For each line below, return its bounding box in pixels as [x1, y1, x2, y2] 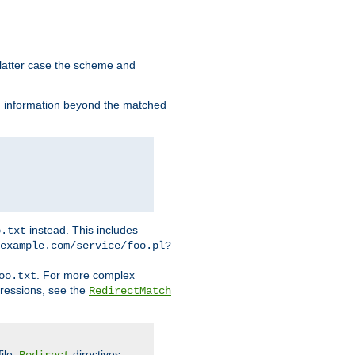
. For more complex [36, 269, 135, 282]
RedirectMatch [89, 284, 171, 298]
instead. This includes [26, 223, 138, 237]
